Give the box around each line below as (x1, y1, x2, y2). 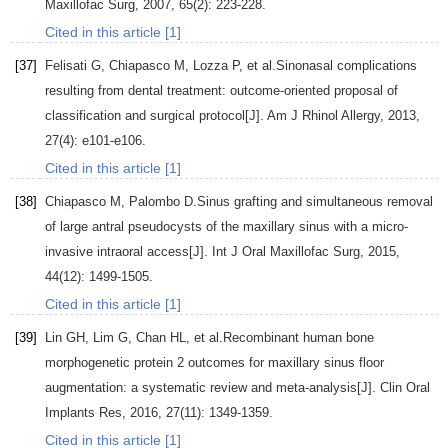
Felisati (45, 58, 87, 74)
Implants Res (45, 405, 122, 421)
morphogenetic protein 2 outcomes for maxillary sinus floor (45, 355, 384, 371)
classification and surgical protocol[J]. (45, 108, 267, 124)
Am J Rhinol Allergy (267, 108, 380, 124)
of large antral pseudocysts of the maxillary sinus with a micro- (45, 219, 408, 235)
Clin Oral (380, 380, 430, 396)
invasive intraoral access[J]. (45, 244, 212, 260)
